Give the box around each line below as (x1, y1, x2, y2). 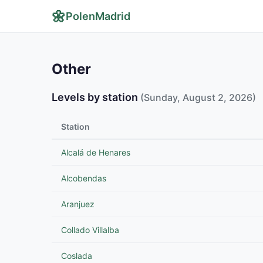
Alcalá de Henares (61, 147, 130, 157)
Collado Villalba (61, 225, 119, 235)
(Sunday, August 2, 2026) (140, 92, 256, 103)
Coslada (61, 251, 92, 261)
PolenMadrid (66, 10, 130, 22)
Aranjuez (61, 199, 95, 209)
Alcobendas (61, 173, 106, 183)
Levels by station (52, 91, 140, 103)
